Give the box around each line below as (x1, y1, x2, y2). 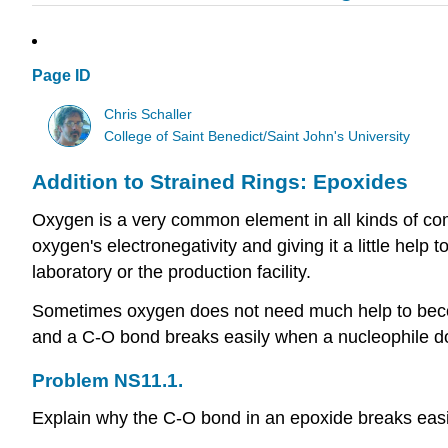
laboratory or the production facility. (32, 261, 311, 282)
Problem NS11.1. (32, 369, 183, 391)
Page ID (32, 67, 91, 85)
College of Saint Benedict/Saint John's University (104, 128, 411, 144)
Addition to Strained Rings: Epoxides (32, 170, 408, 194)
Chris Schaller (104, 106, 193, 122)
